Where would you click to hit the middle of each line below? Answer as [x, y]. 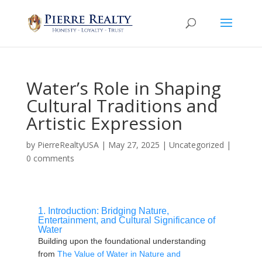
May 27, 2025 [134, 145]
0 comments [50, 158]
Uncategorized [196, 145]
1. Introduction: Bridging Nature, [103, 211]
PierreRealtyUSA [68, 145]
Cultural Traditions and [122, 106]
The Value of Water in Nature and [119, 254]
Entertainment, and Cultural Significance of [126, 220]
